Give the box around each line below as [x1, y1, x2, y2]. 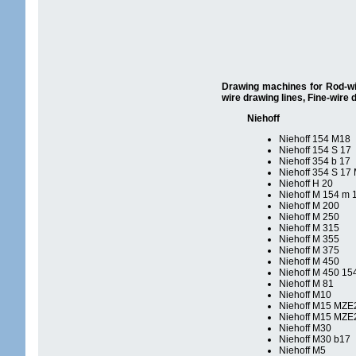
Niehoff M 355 [279, 234, 339, 245]
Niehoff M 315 [279, 222, 339, 234]
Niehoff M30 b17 [279, 334, 350, 345]
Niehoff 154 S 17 [279, 145, 351, 156]
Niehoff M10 [279, 289, 331, 300]
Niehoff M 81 [279, 278, 334, 289]
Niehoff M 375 [279, 245, 339, 256]
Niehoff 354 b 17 [279, 156, 350, 167]
